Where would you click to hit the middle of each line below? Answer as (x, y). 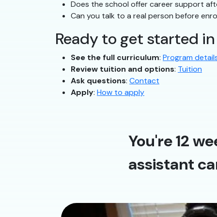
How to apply (121, 93)
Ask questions (98, 81)
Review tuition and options (123, 69)
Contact (144, 81)
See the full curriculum (115, 58)
